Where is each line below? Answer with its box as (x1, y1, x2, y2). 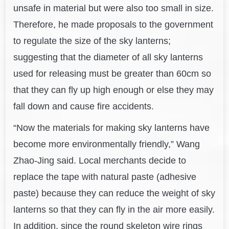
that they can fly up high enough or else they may (13, 85, 214, 96)
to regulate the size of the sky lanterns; (13, 36, 171, 47)
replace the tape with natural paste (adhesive (13, 172, 197, 182)
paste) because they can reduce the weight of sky (13, 188, 216, 199)
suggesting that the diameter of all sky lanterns (13, 52, 203, 63)
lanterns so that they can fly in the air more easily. (13, 204, 215, 215)
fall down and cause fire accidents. (13, 101, 154, 112)
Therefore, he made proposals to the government (13, 19, 214, 30)
